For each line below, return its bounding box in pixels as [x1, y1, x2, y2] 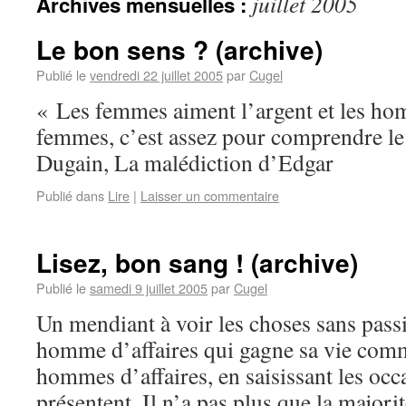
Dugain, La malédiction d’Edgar [36, 147, 333, 178]
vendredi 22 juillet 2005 [90, 65, 223, 84]
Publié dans [36, 186, 104, 205]
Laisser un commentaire [140, 186, 279, 205]
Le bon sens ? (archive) [36, 31, 323, 68]
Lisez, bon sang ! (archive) [36, 244, 358, 281]
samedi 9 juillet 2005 [90, 278, 208, 297]
